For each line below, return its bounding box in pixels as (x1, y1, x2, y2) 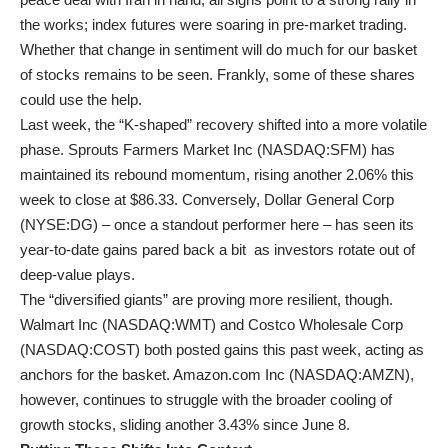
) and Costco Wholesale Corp (211, 315, 403, 333)
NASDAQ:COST (25, 340, 135, 358)
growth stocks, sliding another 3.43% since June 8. (20, 415, 350, 433)
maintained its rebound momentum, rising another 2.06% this (20, 165, 414, 183)
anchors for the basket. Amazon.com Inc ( (20, 365, 294, 383)
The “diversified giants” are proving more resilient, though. (20, 290, 397, 308)
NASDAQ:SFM (262, 140, 362, 158)
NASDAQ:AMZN (294, 365, 405, 383)
